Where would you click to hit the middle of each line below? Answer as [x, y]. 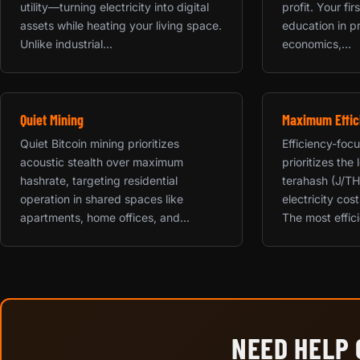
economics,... [317, 43]
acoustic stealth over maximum [102, 162]
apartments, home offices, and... [105, 217]
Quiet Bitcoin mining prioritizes [100, 143]
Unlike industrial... [66, 43]
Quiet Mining [52, 119]
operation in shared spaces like [102, 198]
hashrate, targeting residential [99, 180]
